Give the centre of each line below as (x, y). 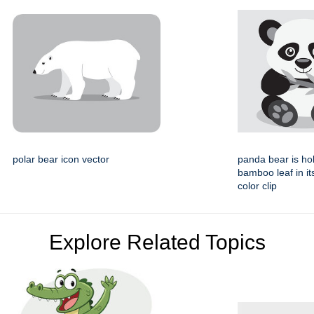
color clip (257, 186)
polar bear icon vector (61, 159)
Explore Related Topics (157, 243)
